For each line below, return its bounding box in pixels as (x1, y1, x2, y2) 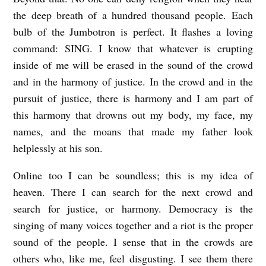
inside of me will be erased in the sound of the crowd (13, 57, 253, 72)
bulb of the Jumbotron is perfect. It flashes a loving (13, 24, 253, 39)
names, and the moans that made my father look (13, 123, 253, 138)
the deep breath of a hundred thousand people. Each (13, 7, 253, 22)
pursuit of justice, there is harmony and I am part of (13, 90, 253, 105)
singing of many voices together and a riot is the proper (13, 217, 253, 232)
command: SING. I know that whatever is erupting (13, 40, 253, 55)
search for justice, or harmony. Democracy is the (13, 201, 253, 216)
